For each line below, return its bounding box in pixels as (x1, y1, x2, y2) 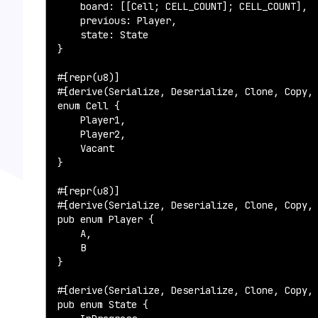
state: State (57, 28, 148, 42)
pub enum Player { (57, 213, 154, 226)
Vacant (57, 142, 114, 155)
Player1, (57, 114, 126, 127)
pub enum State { (57, 298, 148, 312)
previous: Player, (57, 14, 177, 28)
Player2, (57, 128, 126, 141)
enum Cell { (57, 99, 120, 113)
